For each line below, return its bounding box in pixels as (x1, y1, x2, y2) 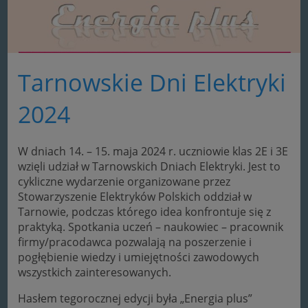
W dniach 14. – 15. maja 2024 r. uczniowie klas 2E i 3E (18, 143, 289, 159)
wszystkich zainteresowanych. (18, 264, 172, 280)
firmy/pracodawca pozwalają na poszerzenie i (18, 234, 252, 250)
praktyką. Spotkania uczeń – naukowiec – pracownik (18, 219, 284, 234)
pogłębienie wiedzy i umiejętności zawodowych (18, 249, 260, 265)
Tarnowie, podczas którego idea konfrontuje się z (18, 203, 272, 219)
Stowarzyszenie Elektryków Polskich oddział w (18, 188, 252, 204)
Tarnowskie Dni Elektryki (18, 66, 287, 98)
